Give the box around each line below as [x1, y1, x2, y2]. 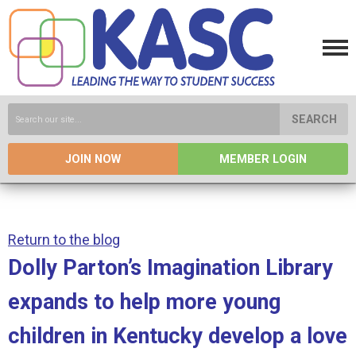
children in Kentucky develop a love [8, 323, 347, 349]
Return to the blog [8, 231, 120, 248]
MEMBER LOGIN [219, 153, 307, 166]
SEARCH [291, 113, 337, 126]
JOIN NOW [65, 153, 121, 166]
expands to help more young [8, 289, 281, 315]
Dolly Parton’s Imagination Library [8, 255, 333, 281]
